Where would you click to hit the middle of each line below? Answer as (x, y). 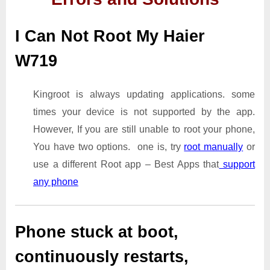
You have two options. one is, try (109, 146)
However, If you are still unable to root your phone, (144, 129)
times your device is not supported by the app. (144, 111)
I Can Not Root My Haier (110, 36)
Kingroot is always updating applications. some (144, 94)
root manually (214, 146)
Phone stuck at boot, (97, 232)
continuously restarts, (102, 256)
